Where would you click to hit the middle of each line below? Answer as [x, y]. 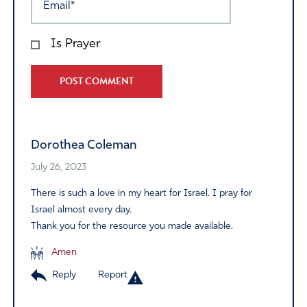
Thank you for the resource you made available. [132, 227]
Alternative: [58, 105]
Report [112, 275]
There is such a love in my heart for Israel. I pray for [141, 194]
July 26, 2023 [58, 168]
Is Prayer [75, 45]
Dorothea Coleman [84, 146]
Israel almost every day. [81, 210]
